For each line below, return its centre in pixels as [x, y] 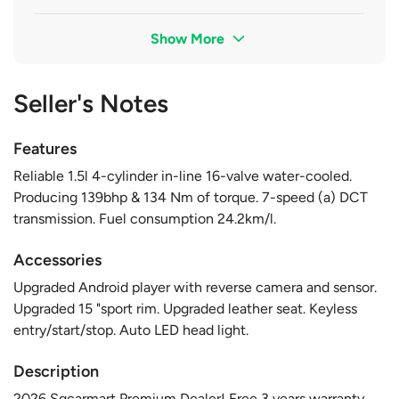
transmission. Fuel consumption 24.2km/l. [145, 218]
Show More [190, 38]
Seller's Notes [91, 103]
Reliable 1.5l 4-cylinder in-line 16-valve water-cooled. [183, 175]
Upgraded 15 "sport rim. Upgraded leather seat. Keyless [185, 308]
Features [45, 148]
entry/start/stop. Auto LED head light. [131, 330]
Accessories [57, 260]
